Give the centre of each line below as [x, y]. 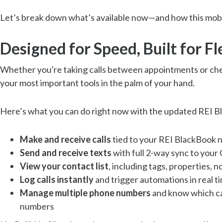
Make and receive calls [65, 139]
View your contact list [64, 166]
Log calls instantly [57, 179]
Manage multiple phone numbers [85, 193]
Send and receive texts [66, 152]
